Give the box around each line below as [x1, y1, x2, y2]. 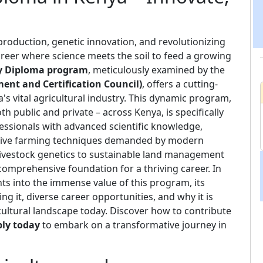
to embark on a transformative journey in [40, 218, 227, 232]
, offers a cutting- [142, 77, 218, 91]
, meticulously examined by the [88, 63, 225, 77]
